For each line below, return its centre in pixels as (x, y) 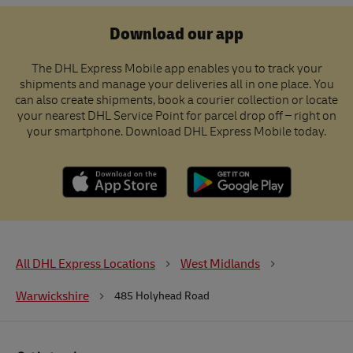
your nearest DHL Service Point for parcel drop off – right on (176, 118)
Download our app (176, 34)
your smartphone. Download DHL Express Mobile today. (176, 134)
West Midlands (220, 264)
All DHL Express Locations (85, 264)
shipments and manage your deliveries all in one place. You (176, 86)
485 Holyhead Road (162, 296)
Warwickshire (52, 297)
